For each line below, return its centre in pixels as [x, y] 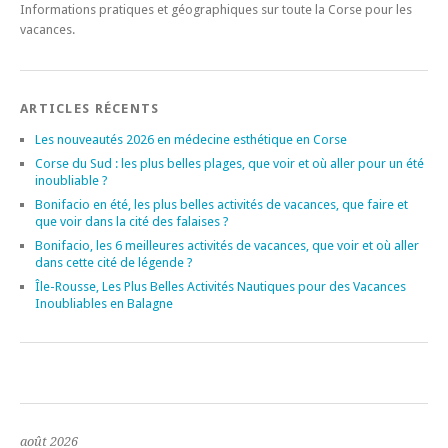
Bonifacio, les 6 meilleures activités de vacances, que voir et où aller [227, 245]
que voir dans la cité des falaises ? [132, 221]
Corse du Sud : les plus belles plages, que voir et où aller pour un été [229, 163]
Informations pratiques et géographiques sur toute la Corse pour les [216, 9]
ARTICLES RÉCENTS [90, 108]
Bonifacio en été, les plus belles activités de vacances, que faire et [221, 204]
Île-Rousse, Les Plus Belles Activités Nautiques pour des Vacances [220, 286]
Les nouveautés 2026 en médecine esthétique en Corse [191, 139]
